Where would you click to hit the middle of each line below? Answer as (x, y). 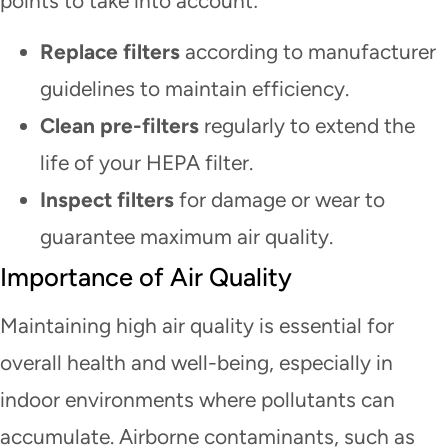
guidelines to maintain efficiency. (194, 89)
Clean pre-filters (119, 126)
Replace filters (110, 52)
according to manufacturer (308, 52)
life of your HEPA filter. (146, 163)
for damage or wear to (279, 200)
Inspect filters (107, 200)
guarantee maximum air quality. (186, 237)
